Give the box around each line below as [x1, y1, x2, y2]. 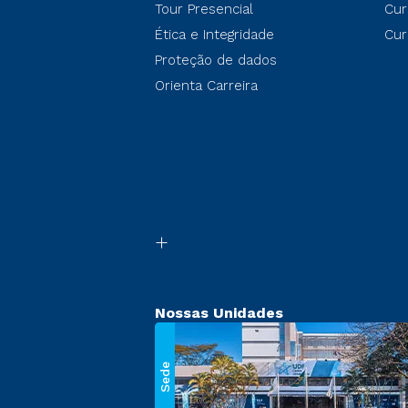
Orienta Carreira [155, 76, 258, 94]
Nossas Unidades [155, 303, 283, 321]
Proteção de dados [155, 51, 277, 68]
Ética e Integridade [155, 25, 274, 43]
